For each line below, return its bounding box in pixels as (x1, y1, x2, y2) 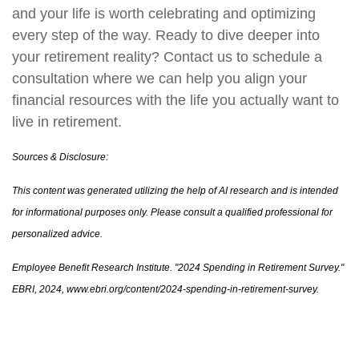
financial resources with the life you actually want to (12, 92, 339, 109)
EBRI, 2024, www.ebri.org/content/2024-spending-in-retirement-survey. (12, 284, 319, 296)
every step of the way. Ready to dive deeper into (12, 27, 320, 44)
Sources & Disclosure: (12, 151, 111, 163)
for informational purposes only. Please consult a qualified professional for (12, 207, 333, 219)
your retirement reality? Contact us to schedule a (12, 49, 322, 66)
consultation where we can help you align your (12, 71, 307, 87)
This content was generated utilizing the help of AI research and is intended (12, 185, 338, 197)
